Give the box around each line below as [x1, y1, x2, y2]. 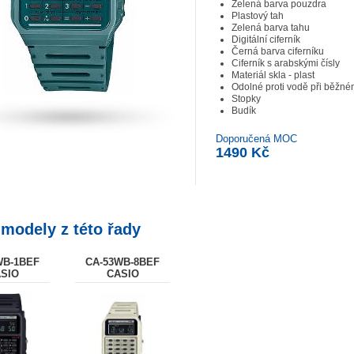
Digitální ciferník [232, 34, 300, 45]
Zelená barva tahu [232, 22, 310, 33]
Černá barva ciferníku [232, 46, 324, 57]
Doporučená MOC [216, 133, 297, 145]
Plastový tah [232, 10, 284, 21]
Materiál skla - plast [232, 70, 314, 81]
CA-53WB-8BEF [85, 256, 160, 268]
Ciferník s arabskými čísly [232, 58, 340, 69]
